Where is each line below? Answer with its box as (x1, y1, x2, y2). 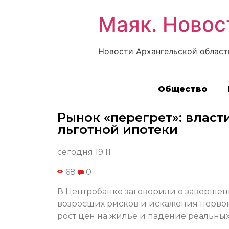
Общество (157, 84, 208, 95)
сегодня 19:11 (57, 147, 111, 157)
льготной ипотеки (57, 122, 178, 138)
